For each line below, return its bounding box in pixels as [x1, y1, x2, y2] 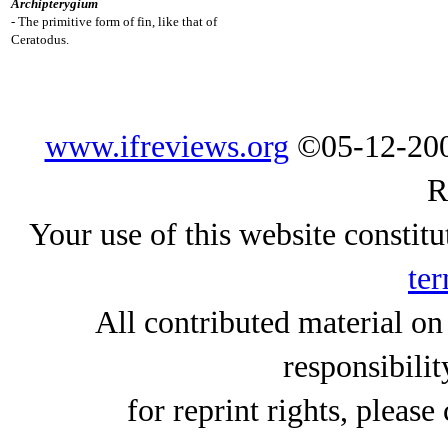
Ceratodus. [11, 32, 69, 48]
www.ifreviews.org [44, 128, 289, 164]
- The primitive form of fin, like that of [11, 14, 217, 30]
